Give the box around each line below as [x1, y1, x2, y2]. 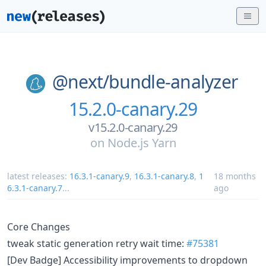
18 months [213, 170, 256, 182]
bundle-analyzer [109, 69, 238, 94]
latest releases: [7, 170, 69, 182]
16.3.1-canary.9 [69, 170, 129, 182]
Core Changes [7, 220, 70, 233]
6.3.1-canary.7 [7, 182, 62, 194]
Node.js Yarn [107, 134, 176, 151]
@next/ [52, 69, 109, 94]
